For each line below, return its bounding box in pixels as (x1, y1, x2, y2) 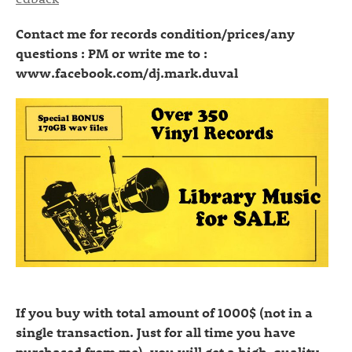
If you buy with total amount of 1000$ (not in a (16, 303, 313, 321)
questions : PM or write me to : (16, 44, 207, 61)
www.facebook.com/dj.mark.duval (16, 64, 238, 81)
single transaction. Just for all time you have (16, 323, 295, 341)
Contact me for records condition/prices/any (16, 24, 295, 42)
